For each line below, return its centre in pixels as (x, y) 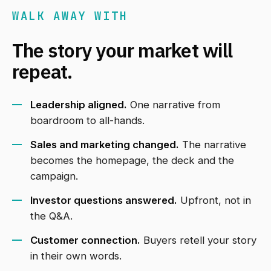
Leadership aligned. (79, 105)
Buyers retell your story (198, 240)
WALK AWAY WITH (70, 16)
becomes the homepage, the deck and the (132, 161)
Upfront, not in (214, 201)
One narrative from (174, 105)
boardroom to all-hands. (87, 121)
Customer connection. (85, 240)
